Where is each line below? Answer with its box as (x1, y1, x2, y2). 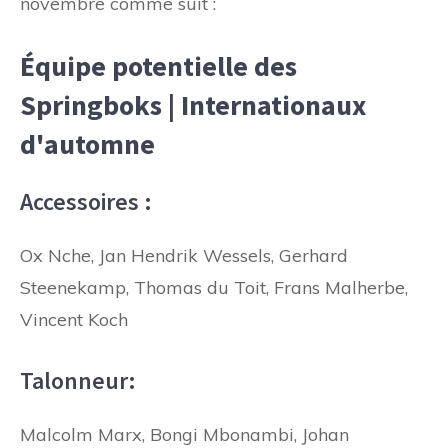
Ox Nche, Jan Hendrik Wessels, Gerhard (20, 243, 348, 267)
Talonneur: (20, 364, 136, 396)
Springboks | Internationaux (20, 86, 366, 123)
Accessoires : (20, 185, 152, 217)
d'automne (20, 125, 155, 162)
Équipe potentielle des (20, 47, 297, 84)
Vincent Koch (20, 307, 128, 331)
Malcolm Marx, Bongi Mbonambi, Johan (20, 422, 349, 446)
